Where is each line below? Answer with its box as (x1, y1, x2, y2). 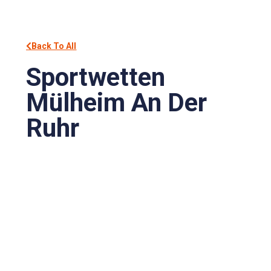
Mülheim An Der (26, 87, 207, 117)
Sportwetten (26, 62, 166, 92)
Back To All (31, 41, 77, 51)
